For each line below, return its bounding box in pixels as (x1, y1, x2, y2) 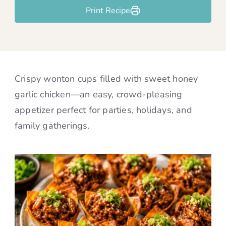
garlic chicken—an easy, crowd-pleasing (15, 88, 183, 100)
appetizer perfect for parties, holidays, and (15, 104, 192, 116)
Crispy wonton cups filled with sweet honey (15, 73, 198, 85)
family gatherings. (15, 120, 90, 132)
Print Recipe (86, 5, 130, 16)
